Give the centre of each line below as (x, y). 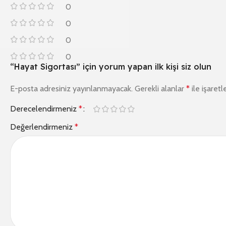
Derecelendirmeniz (44, 109)
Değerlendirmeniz (42, 127)
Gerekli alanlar (160, 89)
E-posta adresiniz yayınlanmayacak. (71, 89)
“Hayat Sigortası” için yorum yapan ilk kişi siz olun (111, 67)
